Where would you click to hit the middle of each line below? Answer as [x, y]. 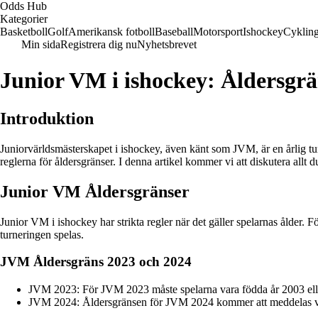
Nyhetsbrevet [167, 44]
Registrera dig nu [99, 44]
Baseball [174, 32]
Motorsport [218, 32]
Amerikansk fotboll [111, 32]
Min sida [41, 44]
